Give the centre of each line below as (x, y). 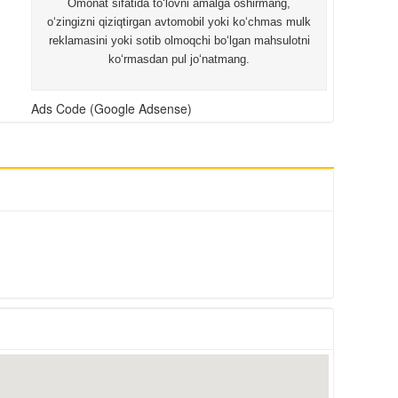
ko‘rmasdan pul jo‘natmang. (179, 60)
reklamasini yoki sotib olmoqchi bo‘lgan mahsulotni (179, 41)
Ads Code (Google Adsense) (112, 109)
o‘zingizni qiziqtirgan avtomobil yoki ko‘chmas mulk (179, 22)
